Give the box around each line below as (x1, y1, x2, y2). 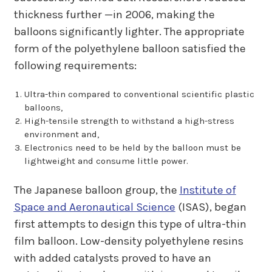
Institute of (179, 183, 236, 197)
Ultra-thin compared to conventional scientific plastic (24, 89, 254, 100)
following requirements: (13, 58, 137, 72)
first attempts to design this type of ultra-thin (13, 217, 246, 231)
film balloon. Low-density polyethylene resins (13, 234, 243, 248)
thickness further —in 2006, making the (13, 7, 215, 21)
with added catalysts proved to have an (13, 251, 211, 265)
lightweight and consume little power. (24, 155, 188, 167)
